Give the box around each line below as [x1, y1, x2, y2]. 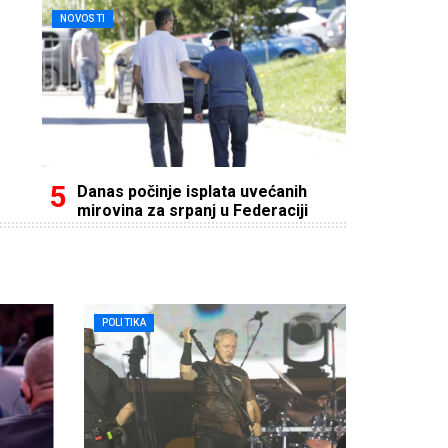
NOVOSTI [60, 12, 106, 24]
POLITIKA [101, 316, 146, 328]
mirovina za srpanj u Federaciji [77, 200, 308, 220]
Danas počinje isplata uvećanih [77, 181, 307, 201]
